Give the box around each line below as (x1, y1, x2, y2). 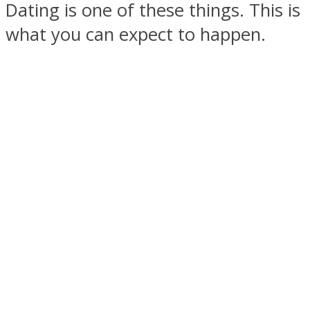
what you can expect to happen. (6, 21, 266, 46)
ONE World (33, 215, 115, 237)
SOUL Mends (33, 77, 128, 100)
